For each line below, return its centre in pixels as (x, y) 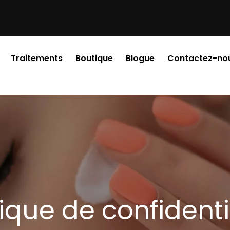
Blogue (140, 59)
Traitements (37, 59)
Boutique (94, 59)
